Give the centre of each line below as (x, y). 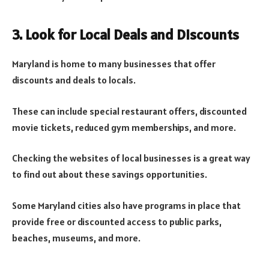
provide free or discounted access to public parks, (117, 221)
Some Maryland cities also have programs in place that (126, 205)
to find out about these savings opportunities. (110, 174)
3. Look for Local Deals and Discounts (125, 35)
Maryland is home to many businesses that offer (114, 64)
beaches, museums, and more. (76, 237)
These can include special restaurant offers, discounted (129, 111)
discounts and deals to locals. (74, 80)
